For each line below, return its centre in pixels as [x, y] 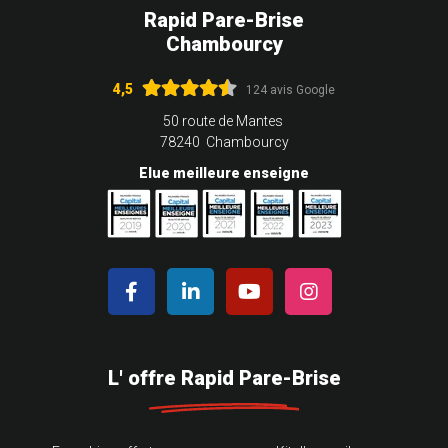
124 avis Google [290, 89]
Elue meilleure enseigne [224, 173]
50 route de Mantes [224, 121]
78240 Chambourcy [224, 142]
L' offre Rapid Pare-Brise [224, 378]
